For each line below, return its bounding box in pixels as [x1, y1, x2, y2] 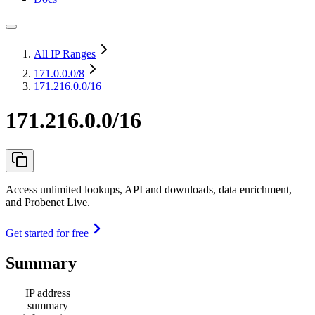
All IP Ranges [34, 48, 96, 60]
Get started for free [6, 226, 89, 239]
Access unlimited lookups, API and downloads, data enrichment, [6, 183, 292, 195]
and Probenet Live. [6, 195, 90, 208]
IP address [25, 286, 70, 299]
